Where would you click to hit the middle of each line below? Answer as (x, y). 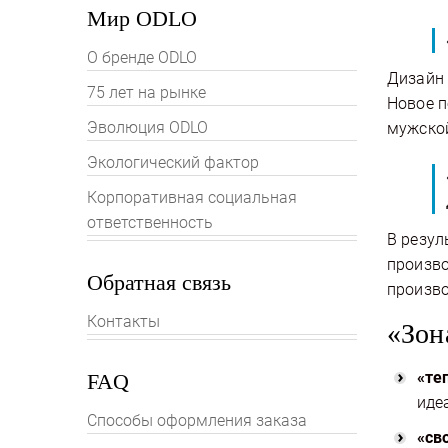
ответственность (150, 222)
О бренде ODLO (142, 57)
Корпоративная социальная (192, 197)
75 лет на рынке (146, 92)
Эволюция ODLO (147, 127)
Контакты (123, 321)
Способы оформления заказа (197, 420)
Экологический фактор (173, 162)
